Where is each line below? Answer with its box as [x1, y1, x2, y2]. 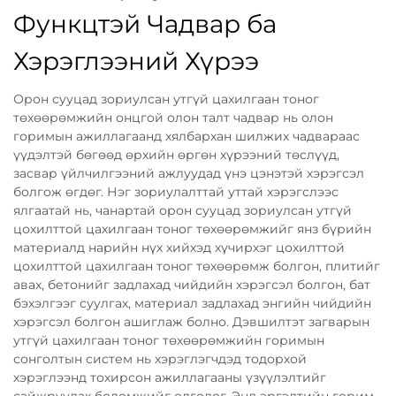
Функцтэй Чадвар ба [13, 8, 277, 39]
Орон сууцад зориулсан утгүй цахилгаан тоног [13, 90, 319, 107]
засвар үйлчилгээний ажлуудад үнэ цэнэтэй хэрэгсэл [13, 164, 364, 181]
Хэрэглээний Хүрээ [13, 45, 259, 76]
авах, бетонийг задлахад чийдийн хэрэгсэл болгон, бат [13, 276, 370, 293]
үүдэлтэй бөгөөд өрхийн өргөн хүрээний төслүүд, [13, 146, 339, 163]
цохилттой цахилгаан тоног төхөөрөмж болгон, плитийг [13, 257, 380, 274]
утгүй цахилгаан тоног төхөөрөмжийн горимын [13, 331, 324, 348]
